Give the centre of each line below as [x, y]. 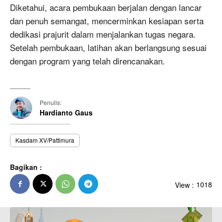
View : [184, 185]
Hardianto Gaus [66, 113]
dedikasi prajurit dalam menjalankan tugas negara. [103, 34]
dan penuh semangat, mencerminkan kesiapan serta [107, 21]
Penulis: [51, 103]
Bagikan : [26, 167]
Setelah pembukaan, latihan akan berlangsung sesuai [108, 48]
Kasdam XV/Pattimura [45, 140]
